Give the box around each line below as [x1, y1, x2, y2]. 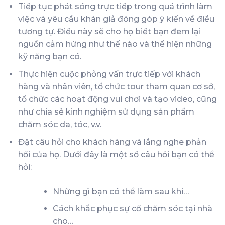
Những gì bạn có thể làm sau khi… [52, 186, 189, 196]
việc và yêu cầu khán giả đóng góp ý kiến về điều [18, 14, 214, 24]
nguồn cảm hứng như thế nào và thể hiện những [18, 39, 212, 49]
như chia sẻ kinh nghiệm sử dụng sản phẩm [18, 107, 194, 117]
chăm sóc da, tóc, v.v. [18, 120, 101, 130]
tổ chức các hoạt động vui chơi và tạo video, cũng [18, 94, 217, 104]
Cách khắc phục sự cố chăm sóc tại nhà [52, 204, 212, 214]
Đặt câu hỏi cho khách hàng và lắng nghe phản [18, 137, 206, 147]
